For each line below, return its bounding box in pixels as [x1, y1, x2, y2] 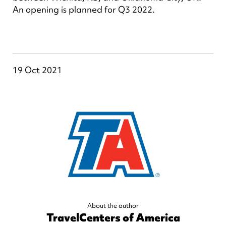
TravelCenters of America [46, 210, 180, 225]
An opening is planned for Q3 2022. [13, 4, 155, 15]
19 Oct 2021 [13, 64, 63, 76]
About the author [87, 201, 139, 210]
